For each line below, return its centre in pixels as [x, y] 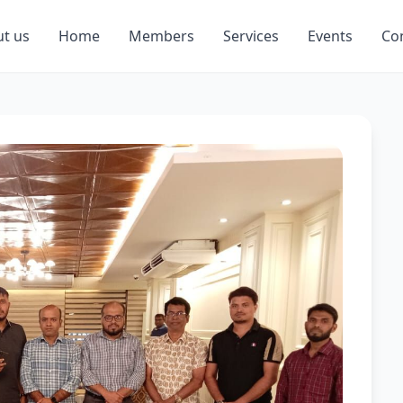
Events [330, 36]
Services [251, 36]
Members [161, 36]
